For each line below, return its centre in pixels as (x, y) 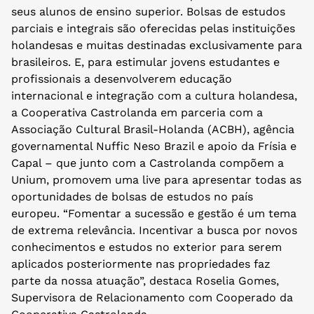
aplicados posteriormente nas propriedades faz (141, 264)
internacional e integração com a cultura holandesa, (154, 96)
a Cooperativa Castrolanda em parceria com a (137, 113)
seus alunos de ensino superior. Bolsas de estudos (148, 12)
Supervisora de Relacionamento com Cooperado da (152, 298)
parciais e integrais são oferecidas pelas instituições (153, 29)
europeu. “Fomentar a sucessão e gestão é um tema (154, 214)
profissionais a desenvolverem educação (122, 79)
